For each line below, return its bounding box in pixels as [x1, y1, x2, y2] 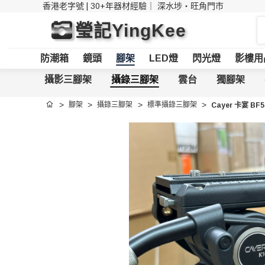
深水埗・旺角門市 [157, 1, 224, 11]
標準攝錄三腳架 [147, 101, 197, 109]
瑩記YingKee [75, 20, 186, 40]
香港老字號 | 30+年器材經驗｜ [43, 1, 157, 11]
